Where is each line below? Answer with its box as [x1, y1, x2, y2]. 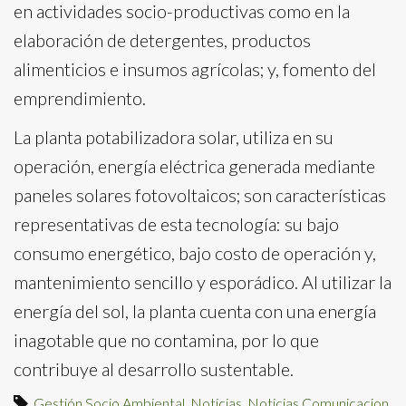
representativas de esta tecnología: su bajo [14, 212, 339, 235]
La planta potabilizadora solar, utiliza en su [14, 125, 333, 148]
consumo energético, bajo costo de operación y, [14, 241, 376, 264]
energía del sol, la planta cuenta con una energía [14, 299, 376, 322]
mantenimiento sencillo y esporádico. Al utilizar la [14, 270, 391, 293]
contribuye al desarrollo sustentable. [14, 357, 294, 380]
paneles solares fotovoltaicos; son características [14, 183, 386, 206]
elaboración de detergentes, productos [14, 28, 311, 51]
